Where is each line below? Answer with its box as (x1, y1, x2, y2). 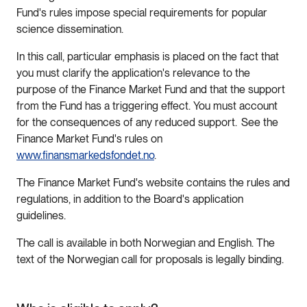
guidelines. (16, 208, 69, 222)
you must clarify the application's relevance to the (16, 66, 250, 79)
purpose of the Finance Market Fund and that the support (16, 82, 285, 96)
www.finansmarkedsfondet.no (16, 148, 154, 162)
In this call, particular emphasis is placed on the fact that (16, 49, 279, 63)
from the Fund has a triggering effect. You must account (16, 99, 278, 112)
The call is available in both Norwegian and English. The (16, 236, 275, 249)
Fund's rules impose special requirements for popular (16, 5, 267, 19)
